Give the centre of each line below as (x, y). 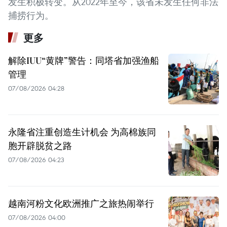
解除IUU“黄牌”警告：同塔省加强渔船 (84, 60)
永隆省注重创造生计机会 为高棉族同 (82, 131)
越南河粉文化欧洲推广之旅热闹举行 (81, 203)
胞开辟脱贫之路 (40, 145)
